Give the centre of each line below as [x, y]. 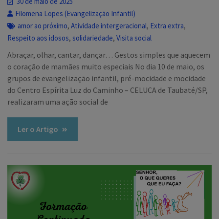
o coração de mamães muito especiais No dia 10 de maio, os [106, 67]
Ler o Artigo [38, 129]
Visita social [134, 38]
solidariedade [93, 38]
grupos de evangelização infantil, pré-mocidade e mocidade [107, 78]
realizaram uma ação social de [58, 102]
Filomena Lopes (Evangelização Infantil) [76, 14]
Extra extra [167, 26]
